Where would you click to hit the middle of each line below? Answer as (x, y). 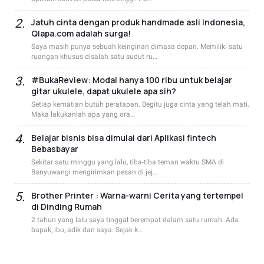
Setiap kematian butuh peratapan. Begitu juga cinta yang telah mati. (140, 104)
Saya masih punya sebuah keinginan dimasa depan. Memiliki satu (137, 46)
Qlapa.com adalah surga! (81, 33)
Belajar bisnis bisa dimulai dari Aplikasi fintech (124, 137)
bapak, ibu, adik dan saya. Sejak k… (87, 230)
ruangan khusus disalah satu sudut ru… (94, 56)
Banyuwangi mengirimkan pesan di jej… (94, 172)
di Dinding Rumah (67, 206)
